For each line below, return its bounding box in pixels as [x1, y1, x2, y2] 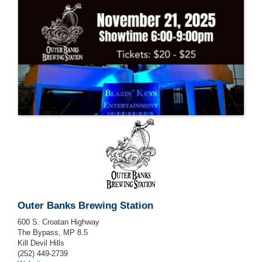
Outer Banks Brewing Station [18, 200, 153, 212]
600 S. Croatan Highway [18, 218, 99, 227]
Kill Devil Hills [18, 239, 64, 248]
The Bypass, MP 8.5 [18, 228, 88, 237]
